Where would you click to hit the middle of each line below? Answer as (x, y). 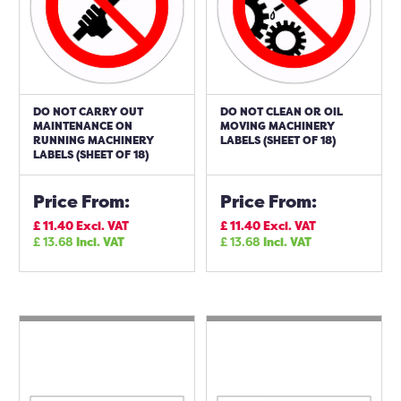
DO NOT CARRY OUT (88, 111)
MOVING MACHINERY (277, 126)
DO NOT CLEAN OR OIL (282, 111)
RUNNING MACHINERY (94, 140)
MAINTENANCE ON (83, 126)
